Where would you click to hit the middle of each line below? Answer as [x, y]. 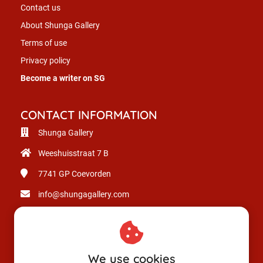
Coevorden [91, 174]
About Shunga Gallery [60, 26]
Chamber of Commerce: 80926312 [101, 215]
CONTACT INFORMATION [89, 115]
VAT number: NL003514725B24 [96, 236]
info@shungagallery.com [84, 195]
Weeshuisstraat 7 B [73, 154]
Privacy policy [45, 61]
